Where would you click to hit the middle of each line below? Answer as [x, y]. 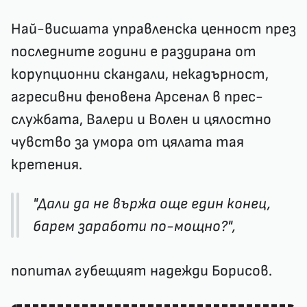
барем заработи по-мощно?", [134, 226]
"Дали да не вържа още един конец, [152, 204]
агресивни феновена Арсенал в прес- [137, 97]
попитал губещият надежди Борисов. [142, 271]
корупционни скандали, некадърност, [140, 74]
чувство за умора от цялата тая [127, 142]
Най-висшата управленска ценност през [153, 29]
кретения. [47, 165]
